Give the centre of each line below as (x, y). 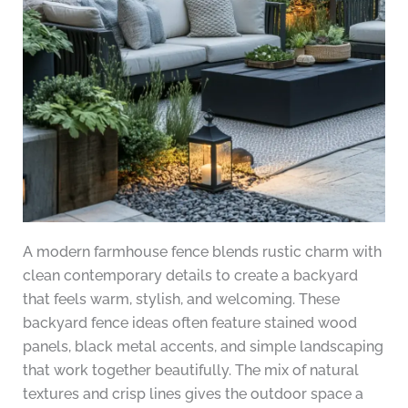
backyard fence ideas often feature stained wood (189, 322)
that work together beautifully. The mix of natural (190, 370)
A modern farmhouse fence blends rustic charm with (202, 251)
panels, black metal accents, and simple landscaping (203, 346)
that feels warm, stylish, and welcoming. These (181, 299)
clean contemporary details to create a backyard (190, 275)
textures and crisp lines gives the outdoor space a (193, 393)
